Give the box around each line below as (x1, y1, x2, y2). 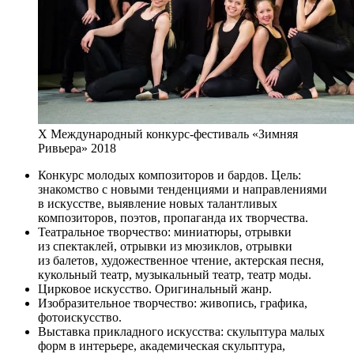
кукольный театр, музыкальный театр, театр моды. (38, 268, 311, 282)
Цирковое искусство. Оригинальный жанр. (38, 282, 272, 296)
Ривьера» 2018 (38, 141, 116, 156)
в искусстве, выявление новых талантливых (38, 197, 277, 211)
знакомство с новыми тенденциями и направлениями (38, 183, 327, 197)
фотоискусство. (38, 311, 122, 325)
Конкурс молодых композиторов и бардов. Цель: (38, 168, 301, 183)
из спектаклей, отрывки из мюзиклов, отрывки (38, 239, 292, 254)
